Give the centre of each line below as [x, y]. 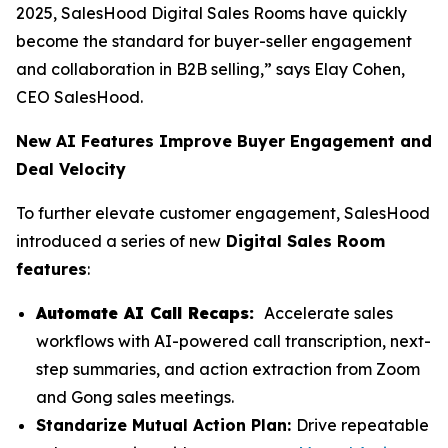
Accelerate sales [326, 313]
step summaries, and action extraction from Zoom [228, 369]
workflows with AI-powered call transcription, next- [233, 341]
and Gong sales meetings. [135, 397]
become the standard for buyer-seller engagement [214, 41]
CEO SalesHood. [81, 97]
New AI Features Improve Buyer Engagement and [224, 141]
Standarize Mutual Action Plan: [166, 425]
